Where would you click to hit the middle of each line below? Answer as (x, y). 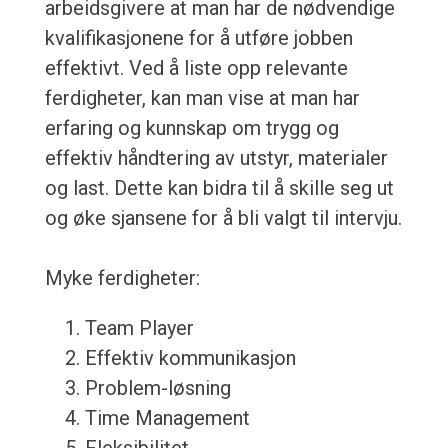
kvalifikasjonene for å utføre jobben (198, 38)
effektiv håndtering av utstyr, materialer (216, 158)
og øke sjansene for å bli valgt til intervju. (223, 218)
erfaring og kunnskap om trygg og (191, 128)
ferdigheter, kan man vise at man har (202, 98)
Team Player (139, 328)
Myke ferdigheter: (122, 278)
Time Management (167, 418)
